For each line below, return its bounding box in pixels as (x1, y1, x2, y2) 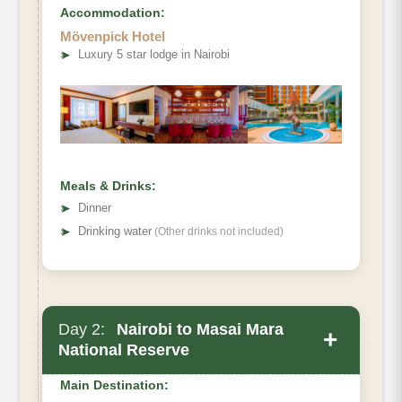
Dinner (78, 201, 111, 215)
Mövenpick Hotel (60, 29, 165, 45)
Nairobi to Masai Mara (112, 320, 284, 339)
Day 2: (58, 320, 105, 339)
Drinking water (78, 224, 152, 239)
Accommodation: (60, 5, 165, 21)
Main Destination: (60, 378, 169, 393)
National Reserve (58, 341, 189, 360)
